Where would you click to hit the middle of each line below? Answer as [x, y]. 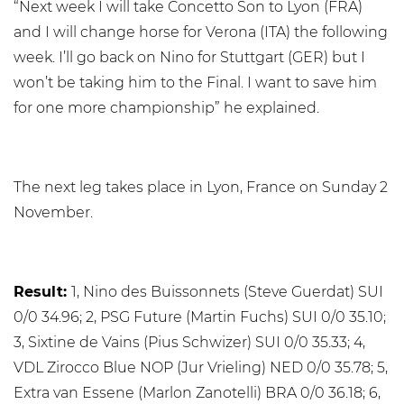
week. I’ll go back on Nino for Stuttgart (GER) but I [189, 57]
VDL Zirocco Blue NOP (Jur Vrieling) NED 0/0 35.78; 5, [201, 367]
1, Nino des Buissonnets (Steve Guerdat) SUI [227, 292]
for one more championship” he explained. [166, 108]
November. [53, 212]
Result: [42, 292]
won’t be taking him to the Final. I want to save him [195, 83]
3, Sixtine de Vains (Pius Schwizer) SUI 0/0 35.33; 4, [189, 342]
